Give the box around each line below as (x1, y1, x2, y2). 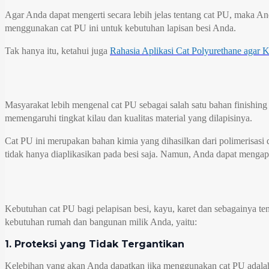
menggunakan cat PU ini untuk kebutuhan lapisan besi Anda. (5, 22, 236, 33)
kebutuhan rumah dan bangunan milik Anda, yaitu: (5, 216, 197, 227)
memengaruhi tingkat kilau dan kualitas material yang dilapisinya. (5, 113, 252, 124)
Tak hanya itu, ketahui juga (5, 45, 110, 56)
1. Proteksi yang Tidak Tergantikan (5, 238, 184, 250)
